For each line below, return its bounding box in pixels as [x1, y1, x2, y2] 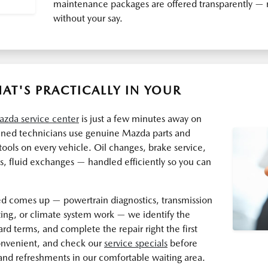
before [167, 237, 197, 249]
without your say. [53, 13, 123, 24]
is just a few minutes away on [79, 113, 202, 124]
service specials [104, 237, 167, 249]
